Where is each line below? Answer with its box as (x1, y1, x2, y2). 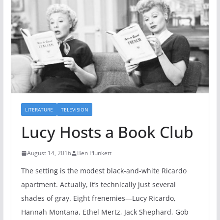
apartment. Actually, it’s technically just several (21, 180, 176, 190)
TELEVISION (60, 106, 88, 113)
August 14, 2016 (27, 149, 71, 158)
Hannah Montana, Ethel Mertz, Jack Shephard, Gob (21, 207, 189, 217)
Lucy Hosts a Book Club (21, 121, 193, 143)
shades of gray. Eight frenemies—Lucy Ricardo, (21, 193, 176, 203)
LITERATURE (25, 106, 53, 113)
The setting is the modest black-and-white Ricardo (21, 166, 187, 176)
